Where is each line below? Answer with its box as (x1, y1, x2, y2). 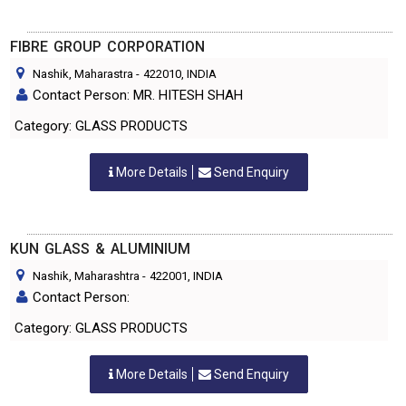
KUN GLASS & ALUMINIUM (10, 240, 190, 257)
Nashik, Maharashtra (33, 269, 140, 283)
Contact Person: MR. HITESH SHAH (33, 87, 243, 103)
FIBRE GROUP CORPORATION (10, 38, 205, 55)
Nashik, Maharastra (33, 67, 133, 81)
